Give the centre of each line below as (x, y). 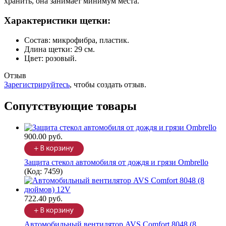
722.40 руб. (43, 198)
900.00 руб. (43, 136)
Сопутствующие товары (70, 106)
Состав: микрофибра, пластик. (77, 40)
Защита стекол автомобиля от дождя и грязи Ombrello (116, 162)
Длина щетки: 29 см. (60, 49)
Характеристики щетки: (57, 20)
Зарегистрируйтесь (37, 84)
